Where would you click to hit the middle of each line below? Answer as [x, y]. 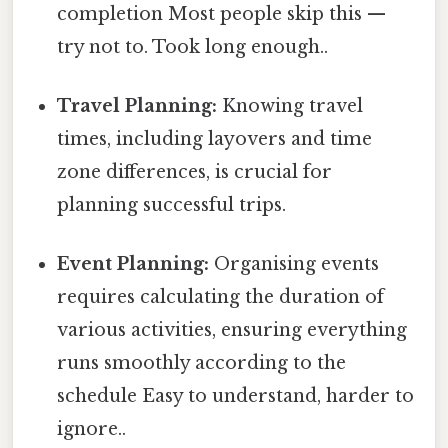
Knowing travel [290, 105]
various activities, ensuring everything [232, 330]
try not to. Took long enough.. [193, 46]
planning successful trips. [172, 204]
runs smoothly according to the [202, 363]
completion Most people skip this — [222, 13]
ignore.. [92, 429]
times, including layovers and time [215, 138]
